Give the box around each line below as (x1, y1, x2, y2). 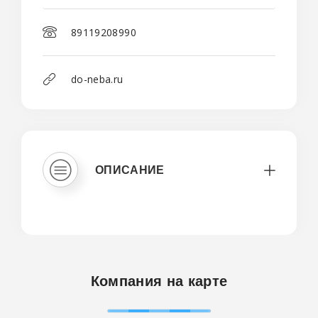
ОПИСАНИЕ (95, 162, 165, 177)
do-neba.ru (71, 72, 124, 86)
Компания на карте (90, 272, 228, 290)
